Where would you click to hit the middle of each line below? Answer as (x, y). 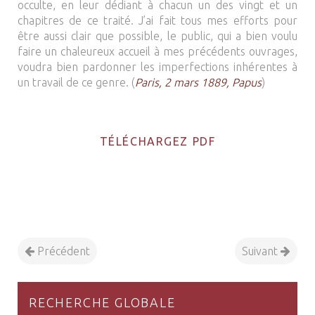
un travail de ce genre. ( (76, 82)
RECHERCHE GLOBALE (102, 302)
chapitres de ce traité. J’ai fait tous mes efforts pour (157, 20)
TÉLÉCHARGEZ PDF (157, 141)
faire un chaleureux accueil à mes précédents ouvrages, (157, 51)
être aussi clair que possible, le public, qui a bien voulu (157, 36)
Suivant (261, 251)
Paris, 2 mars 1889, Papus (198, 82)
